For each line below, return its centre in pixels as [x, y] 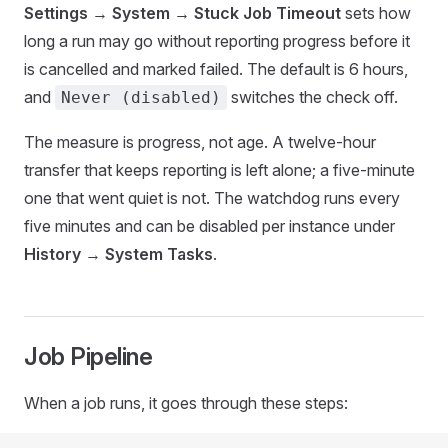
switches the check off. [312, 97]
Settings [56, 13]
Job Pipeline [88, 356]
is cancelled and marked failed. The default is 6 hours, [216, 69]
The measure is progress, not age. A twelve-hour [200, 142]
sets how [376, 13]
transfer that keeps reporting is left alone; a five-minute [219, 170]
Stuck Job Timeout [267, 13]
